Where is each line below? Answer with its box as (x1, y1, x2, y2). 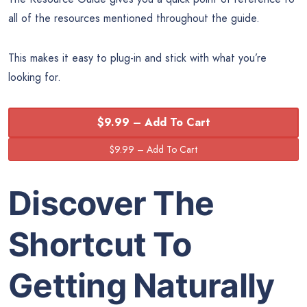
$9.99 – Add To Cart (97, 114, 210, 130)
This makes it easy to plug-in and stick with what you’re (8, 49, 267, 66)
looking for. (8, 69, 61, 85)
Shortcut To (8, 224, 191, 265)
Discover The (8, 183, 214, 224)
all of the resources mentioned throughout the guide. (8, 10, 260, 26)
